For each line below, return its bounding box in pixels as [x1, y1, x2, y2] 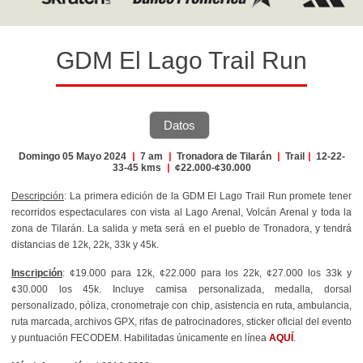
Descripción [11, 190, 64, 202]
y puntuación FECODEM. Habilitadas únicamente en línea [11, 331, 269, 344]
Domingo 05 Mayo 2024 [18, 150, 129, 162]
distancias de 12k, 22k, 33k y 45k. [11, 238, 159, 250]
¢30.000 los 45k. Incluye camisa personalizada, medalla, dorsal [11, 283, 352, 295]
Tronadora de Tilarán [173, 150, 274, 162]
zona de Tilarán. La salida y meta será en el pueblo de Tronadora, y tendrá [11, 222, 352, 234]
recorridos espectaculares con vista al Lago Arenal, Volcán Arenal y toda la [11, 206, 352, 218]
